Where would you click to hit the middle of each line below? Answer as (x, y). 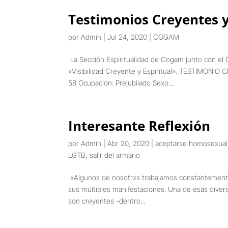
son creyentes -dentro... (107, 201)
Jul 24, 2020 (127, 37)
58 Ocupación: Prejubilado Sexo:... (122, 83)
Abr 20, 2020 (129, 143)
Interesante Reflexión (139, 126)
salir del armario (115, 155)
